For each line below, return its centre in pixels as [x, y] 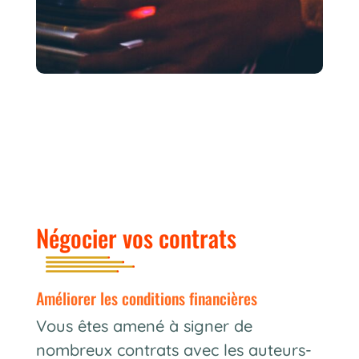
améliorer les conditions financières [150, 298]
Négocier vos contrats [136, 237]
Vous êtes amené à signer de [144, 325]
